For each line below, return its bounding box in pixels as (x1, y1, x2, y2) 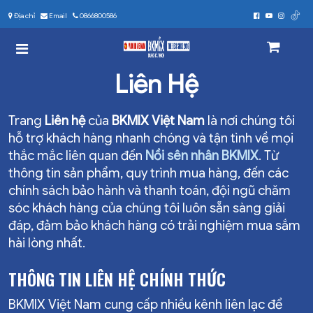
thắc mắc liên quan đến (8, 147, 145, 163)
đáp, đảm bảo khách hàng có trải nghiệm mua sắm (8, 217, 300, 233)
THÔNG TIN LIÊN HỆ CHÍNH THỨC (8, 266, 226, 291)
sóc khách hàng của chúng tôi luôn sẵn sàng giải (8, 200, 285, 216)
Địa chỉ (13, 11, 35, 20)
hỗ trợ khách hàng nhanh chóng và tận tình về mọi (8, 130, 293, 146)
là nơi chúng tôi (205, 112, 295, 129)
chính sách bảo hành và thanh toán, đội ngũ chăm (8, 182, 291, 198)
